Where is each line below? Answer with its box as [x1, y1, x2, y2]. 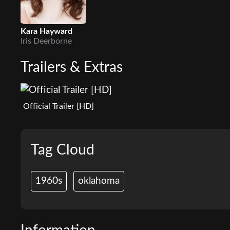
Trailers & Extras [21, 60, 123, 74]
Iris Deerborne [21, 36, 72, 45]
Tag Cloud [31, 142, 94, 157]
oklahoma [78, 176, 120, 186]
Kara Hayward [21, 27, 72, 35]
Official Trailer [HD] [23, 102, 94, 110]
